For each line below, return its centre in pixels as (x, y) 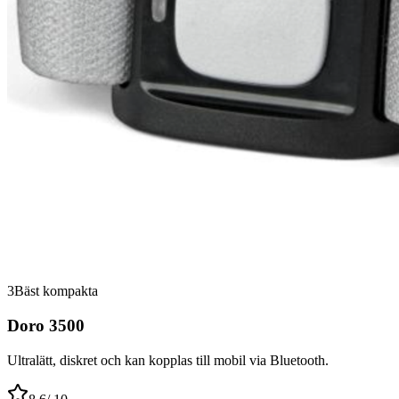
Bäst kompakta (56, 291)
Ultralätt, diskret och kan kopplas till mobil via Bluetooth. (168, 360)
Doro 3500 (46, 326)
